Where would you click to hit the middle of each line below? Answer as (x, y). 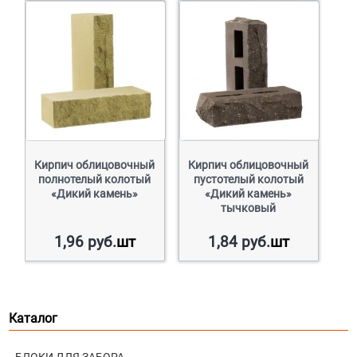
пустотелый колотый (248, 179)
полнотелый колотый (95, 179)
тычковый (249, 208)
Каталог (33, 318)
